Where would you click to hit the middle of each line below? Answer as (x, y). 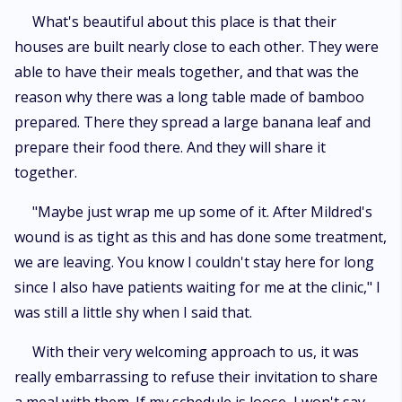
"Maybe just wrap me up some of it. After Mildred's (202, 212)
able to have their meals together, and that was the (187, 72)
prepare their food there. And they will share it (170, 147)
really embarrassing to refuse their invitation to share (196, 377)
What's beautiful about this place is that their (184, 22)
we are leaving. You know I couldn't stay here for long (194, 262)
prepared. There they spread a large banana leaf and (192, 122)
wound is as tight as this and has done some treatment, (201, 237)
